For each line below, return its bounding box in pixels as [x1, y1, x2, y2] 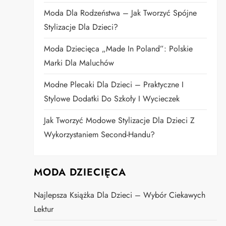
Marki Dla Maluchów [44, 57, 115, 69]
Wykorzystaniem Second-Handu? [44, 129, 155, 140]
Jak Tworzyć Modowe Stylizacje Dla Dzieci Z [44, 115, 195, 126]
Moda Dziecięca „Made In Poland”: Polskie [44, 43, 193, 54]
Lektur [34, 203, 54, 215]
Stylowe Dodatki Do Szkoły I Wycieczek [44, 93, 180, 104]
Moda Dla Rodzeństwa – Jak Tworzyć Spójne [44, 7, 197, 19]
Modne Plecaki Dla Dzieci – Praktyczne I [44, 79, 184, 90]
